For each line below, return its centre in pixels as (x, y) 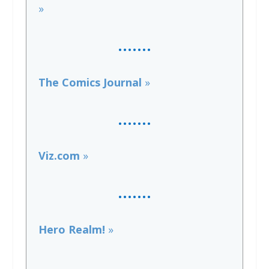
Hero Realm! (73, 230)
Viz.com (60, 156)
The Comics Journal (91, 82)
